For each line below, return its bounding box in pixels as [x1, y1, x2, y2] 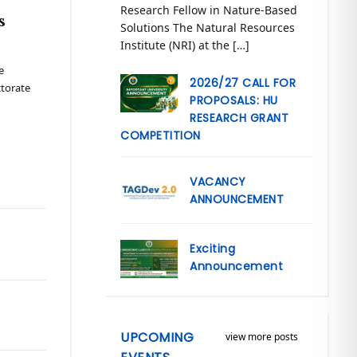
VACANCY [190, 174, 246, 190]
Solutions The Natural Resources [120, 20, 296, 36]
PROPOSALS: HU [190, 92, 278, 109]
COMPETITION [120, 127, 201, 144]
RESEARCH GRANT [190, 110, 289, 127]
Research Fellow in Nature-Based [120, 2, 298, 18]
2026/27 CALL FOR [190, 75, 296, 92]
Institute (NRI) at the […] [120, 37, 250, 53]
